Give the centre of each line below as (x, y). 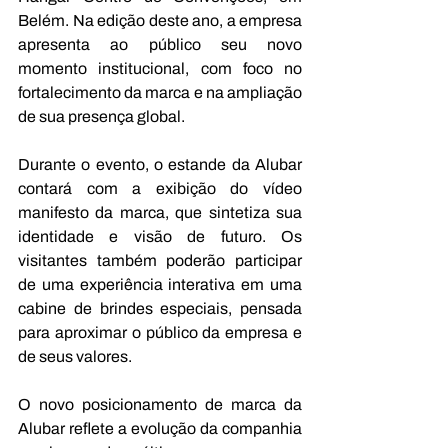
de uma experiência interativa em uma (160, 284)
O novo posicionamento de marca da (160, 404)
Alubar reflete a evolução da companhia (160, 428)
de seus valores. (75, 356)
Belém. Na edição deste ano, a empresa (160, 20)
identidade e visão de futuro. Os (160, 236)
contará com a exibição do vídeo (160, 188)
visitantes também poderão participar (160, 260)
